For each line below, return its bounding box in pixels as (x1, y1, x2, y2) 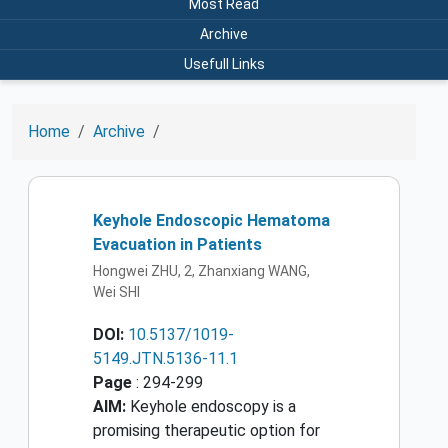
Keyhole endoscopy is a (126, 397, 296, 417)
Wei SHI (93, 284, 140, 301)
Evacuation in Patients (93, 234, 262, 254)
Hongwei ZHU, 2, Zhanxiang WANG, (93, 263, 310, 280)
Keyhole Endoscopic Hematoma (93, 210, 330, 230)
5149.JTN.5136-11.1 (93, 349, 238, 369)
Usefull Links (183, 55, 265, 72)
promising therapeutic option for (93, 421, 320, 441)
